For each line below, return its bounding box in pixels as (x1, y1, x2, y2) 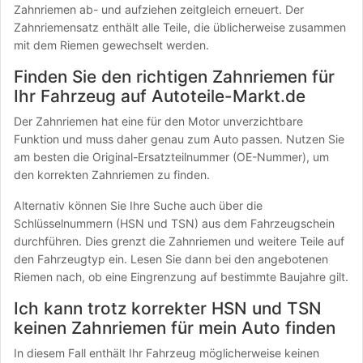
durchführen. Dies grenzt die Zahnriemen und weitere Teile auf (14, 234, 344, 248)
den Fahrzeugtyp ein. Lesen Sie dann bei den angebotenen (14, 252, 328, 266)
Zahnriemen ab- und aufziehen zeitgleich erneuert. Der (14, 2, 304, 16)
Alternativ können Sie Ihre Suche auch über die (14, 199, 263, 212)
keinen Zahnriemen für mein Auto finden (14, 318, 335, 338)
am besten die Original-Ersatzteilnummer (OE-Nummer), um (14, 150, 329, 164)
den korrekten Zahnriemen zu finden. (14, 168, 213, 181)
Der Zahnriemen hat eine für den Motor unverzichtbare (14, 114, 303, 128)
